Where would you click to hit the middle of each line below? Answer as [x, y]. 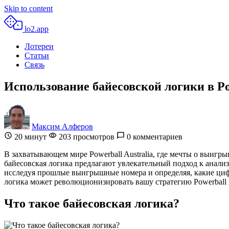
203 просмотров [86, 136]
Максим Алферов [62, 126]
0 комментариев [154, 136]
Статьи [37, 55]
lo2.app [37, 29]
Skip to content [28, 8]
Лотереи [39, 46]
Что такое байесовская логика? [92, 203]
